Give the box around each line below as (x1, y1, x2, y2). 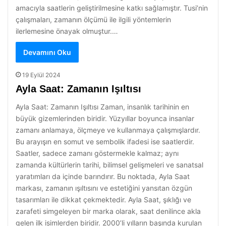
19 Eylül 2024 (22, 71, 61, 79)
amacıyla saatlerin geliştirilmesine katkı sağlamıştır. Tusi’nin (16, 4, 208, 12)
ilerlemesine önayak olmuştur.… (16, 27, 118, 35)
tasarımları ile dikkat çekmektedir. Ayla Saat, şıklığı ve (16, 195, 191, 204)
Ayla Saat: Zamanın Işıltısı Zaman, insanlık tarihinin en (16, 102, 189, 111)
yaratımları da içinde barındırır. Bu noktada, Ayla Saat (16, 172, 190, 181)
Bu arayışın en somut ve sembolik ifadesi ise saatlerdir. (16, 137, 194, 146)
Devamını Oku (23, 48, 71, 56)
